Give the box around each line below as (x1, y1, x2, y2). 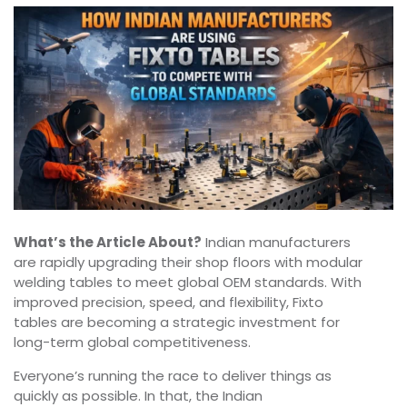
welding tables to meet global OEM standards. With (14, 273, 362, 293)
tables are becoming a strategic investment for (14, 313, 340, 333)
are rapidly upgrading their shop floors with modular (14, 253, 362, 273)
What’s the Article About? (14, 233, 202, 253)
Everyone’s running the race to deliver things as (14, 366, 332, 386)
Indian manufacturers (202, 233, 351, 253)
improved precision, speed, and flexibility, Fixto (14, 293, 323, 313)
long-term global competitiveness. (14, 333, 251, 352)
